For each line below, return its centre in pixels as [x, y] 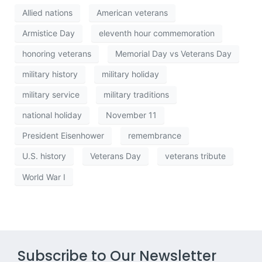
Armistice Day [49, 33]
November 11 [131, 115]
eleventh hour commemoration [157, 33]
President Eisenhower [63, 136]
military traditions [136, 95]
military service [51, 95]
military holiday [130, 74]
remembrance [155, 136]
